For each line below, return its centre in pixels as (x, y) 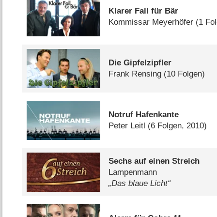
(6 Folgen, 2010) (178, 126)
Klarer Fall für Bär (144, 11)
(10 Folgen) (185, 74)
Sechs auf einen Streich (154, 161)
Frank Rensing (135, 74)
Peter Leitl (127, 126)
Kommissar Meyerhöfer (151, 22)
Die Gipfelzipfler (140, 63)
